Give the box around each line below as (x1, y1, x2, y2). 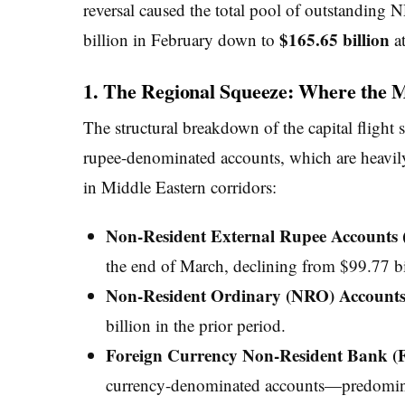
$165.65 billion (279, 26, 390, 52)
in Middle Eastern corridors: (83, 175, 277, 199)
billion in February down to (83, 27, 279, 51)
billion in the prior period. (105, 314, 286, 337)
